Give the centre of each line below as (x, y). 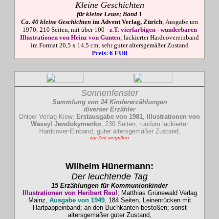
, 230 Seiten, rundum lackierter (145, 124)
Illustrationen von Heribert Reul (70, 193)
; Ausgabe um (180, 22)
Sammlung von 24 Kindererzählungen (109, 102)
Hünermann (126, 166)
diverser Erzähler (109, 109)
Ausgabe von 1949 (77, 200)
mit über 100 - (90, 30)
